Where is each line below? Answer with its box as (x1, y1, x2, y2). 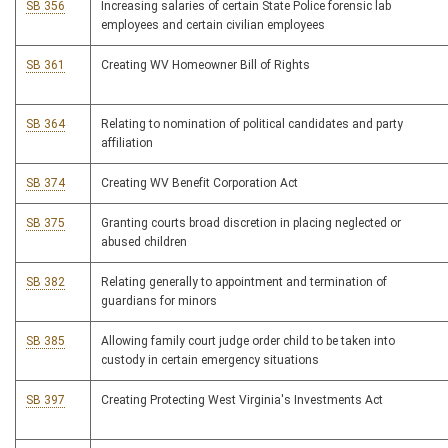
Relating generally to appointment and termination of (101, 275, 387, 290)
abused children (101, 235, 187, 250)
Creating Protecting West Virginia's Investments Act (101, 393, 383, 408)
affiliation (101, 136, 153, 151)
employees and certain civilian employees (101, 18, 325, 33)
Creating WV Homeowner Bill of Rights (101, 58, 310, 73)
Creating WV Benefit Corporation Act (101, 176, 298, 191)
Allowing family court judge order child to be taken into (101, 334, 395, 349)
